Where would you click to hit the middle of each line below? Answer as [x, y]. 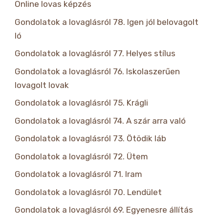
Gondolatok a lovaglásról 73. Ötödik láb [90, 139]
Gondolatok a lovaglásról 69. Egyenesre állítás [104, 210]
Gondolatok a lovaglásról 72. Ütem [81, 156]
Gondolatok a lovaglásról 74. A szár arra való [100, 120]
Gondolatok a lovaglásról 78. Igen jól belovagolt [107, 22]
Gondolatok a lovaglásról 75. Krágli [81, 103]
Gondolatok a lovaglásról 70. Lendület [88, 192]
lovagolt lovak [42, 85]
